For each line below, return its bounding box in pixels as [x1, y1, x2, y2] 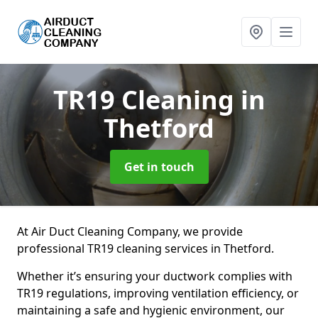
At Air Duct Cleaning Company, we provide [17, 224, 243, 239]
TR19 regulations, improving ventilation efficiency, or [17, 285, 299, 301]
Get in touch [124, 159, 194, 175]
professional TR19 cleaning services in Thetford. [17, 241, 274, 256]
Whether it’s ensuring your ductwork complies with [17, 268, 292, 284]
